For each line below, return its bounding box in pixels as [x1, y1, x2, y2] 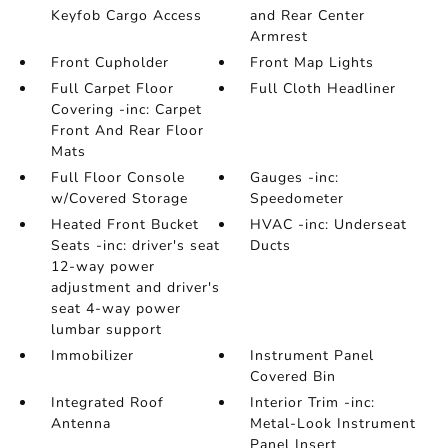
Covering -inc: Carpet [50, 100, 202, 120]
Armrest [250, 27, 309, 47]
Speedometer [250, 189, 345, 209]
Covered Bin [250, 367, 337, 387]
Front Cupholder [50, 53, 169, 73]
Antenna [50, 414, 111, 434]
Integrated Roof [50, 393, 164, 413]
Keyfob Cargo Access [50, 6, 202, 26]
